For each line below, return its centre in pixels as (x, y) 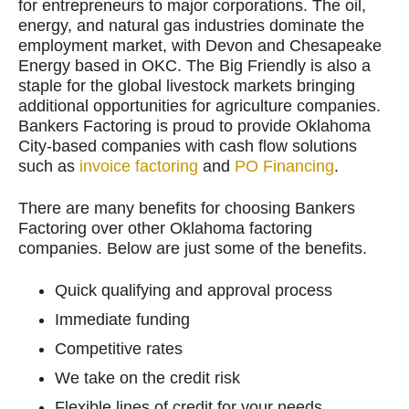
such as (49, 166)
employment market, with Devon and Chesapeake (200, 46)
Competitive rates (119, 349)
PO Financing (284, 166)
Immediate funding (122, 320)
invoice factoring (139, 166)
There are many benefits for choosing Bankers (187, 208)
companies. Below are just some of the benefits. (193, 248)
